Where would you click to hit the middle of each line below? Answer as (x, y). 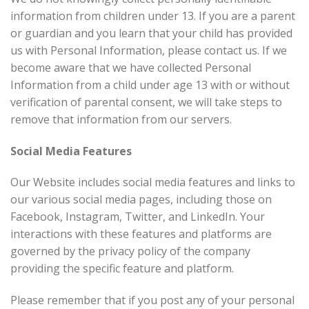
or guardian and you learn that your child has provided (151, 33)
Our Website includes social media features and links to (153, 182)
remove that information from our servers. (121, 119)
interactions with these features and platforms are (141, 234)
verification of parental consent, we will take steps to (146, 102)
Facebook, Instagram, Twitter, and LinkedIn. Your (138, 217)
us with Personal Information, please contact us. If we (149, 50)
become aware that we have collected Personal (131, 67)
